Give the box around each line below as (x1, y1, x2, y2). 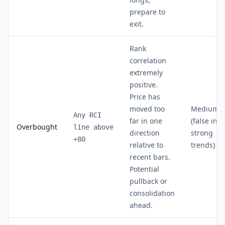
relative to (130, 140, 163, 150)
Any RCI (73, 110, 101, 119)
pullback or (130, 176, 167, 186)
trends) (191, 140, 215, 150)
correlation (130, 55, 166, 65)
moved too (130, 103, 165, 114)
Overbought (17, 122, 57, 132)
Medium (191, 103, 219, 114)
